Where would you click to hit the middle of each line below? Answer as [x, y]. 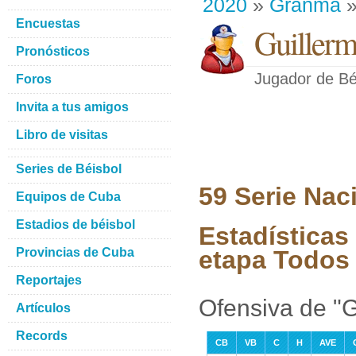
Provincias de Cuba [75, 252]
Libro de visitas [62, 135]
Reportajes [49, 280]
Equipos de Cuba [68, 197]
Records [42, 336]
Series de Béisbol [69, 169]
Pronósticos [53, 51]
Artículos [43, 308]
